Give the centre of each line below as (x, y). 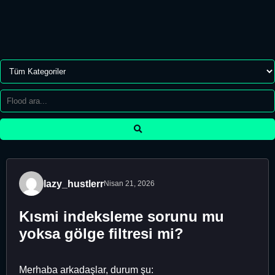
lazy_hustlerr (74, 184)
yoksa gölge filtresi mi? (101, 233)
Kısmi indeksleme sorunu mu (122, 216)
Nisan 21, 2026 (129, 184)
